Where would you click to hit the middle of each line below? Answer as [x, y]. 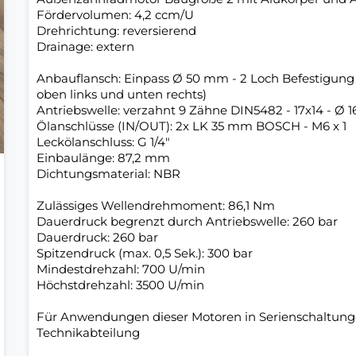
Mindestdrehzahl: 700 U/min [120, 269]
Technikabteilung [88, 332]
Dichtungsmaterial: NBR [108, 173]
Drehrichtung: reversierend [116, 30]
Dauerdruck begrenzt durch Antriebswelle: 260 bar [187, 221]
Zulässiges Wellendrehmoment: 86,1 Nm [155, 205]
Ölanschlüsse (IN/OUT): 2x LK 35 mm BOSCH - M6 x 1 [191, 126]
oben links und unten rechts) [121, 94]
